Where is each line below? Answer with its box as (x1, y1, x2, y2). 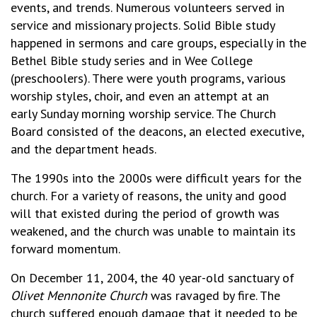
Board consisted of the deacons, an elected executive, (11, 123, 304, 139)
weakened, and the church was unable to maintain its (11, 223, 296, 239)
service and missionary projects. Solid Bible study (11, 17, 275, 33)
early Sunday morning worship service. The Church (11, 105, 276, 122)
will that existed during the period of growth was (11, 205, 279, 221)
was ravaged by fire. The (147, 287, 280, 304)
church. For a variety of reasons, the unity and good (11, 188, 287, 204)
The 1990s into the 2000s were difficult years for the (11, 170, 301, 186)
